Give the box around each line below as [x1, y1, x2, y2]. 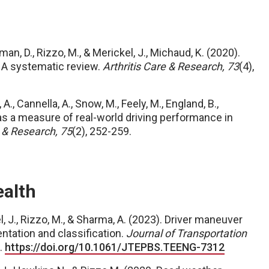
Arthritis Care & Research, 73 [103, 60, 239, 73]
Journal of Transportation [126, 227, 247, 240]
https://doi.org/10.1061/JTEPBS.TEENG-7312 [5, 241, 225, 253]
